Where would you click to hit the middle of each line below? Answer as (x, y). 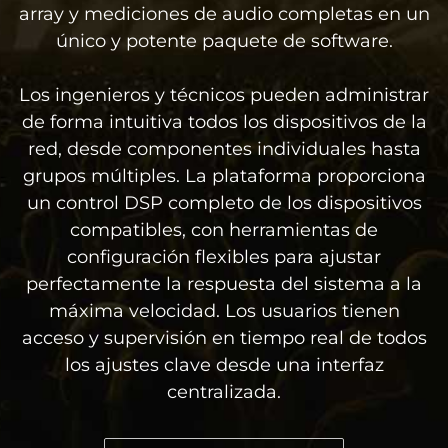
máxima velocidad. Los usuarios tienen (224, 311)
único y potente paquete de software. (224, 41)
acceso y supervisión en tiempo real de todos (224, 338)
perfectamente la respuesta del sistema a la (224, 284)
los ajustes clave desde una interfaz (224, 365)
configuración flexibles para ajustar (224, 257)
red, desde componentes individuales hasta (224, 149)
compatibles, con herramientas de (224, 230)
